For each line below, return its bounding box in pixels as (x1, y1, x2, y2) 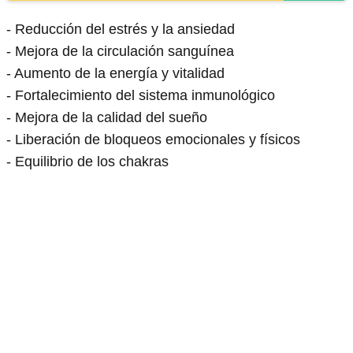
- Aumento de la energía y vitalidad (6, 65, 225, 81)
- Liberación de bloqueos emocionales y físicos (6, 131, 300, 147)
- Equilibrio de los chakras (6, 153, 169, 169)
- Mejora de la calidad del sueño (6, 109, 207, 125)
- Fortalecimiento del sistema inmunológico (6, 87, 275, 103)
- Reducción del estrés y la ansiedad (6, 20, 235, 37)
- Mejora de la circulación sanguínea (6, 43, 234, 59)
